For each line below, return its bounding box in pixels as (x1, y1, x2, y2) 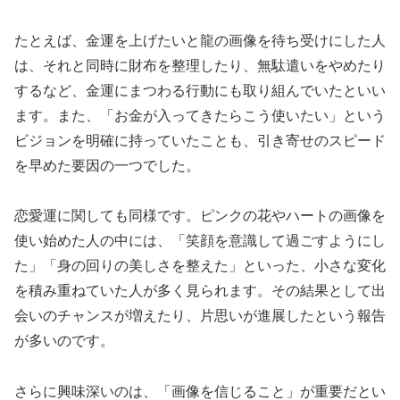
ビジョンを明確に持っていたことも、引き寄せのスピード (14, 132, 386, 148)
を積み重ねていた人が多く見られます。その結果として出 (14, 283, 386, 299)
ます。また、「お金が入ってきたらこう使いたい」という (14, 107, 386, 123)
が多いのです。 (14, 333, 114, 349)
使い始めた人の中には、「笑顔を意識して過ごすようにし (14, 233, 386, 249)
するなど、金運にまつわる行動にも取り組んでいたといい (14, 82, 386, 98)
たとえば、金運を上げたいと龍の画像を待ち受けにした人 (14, 32, 386, 48)
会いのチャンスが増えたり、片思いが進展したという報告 (14, 308, 386, 324)
